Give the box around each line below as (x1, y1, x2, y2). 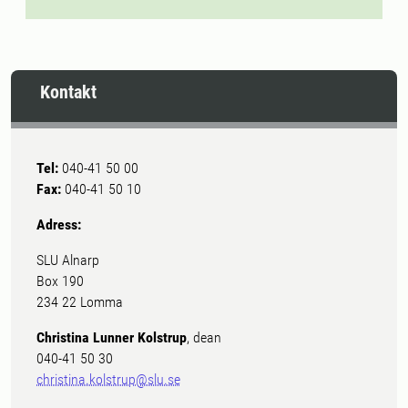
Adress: (36, 216, 81, 233)
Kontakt (40, 81, 97, 103)
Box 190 (36, 272, 84, 290)
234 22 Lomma (36, 293, 123, 311)
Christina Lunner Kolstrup (36, 329, 187, 346)
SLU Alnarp (36, 251, 99, 269)
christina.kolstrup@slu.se (36, 371, 180, 388)
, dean (187, 329, 221, 346)
